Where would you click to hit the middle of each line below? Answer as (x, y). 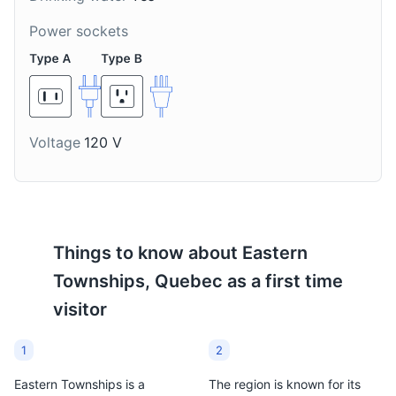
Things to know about (148, 253)
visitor (80, 309)
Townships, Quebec (138, 281)
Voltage (55, 142)
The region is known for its (285, 385)
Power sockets (79, 31)
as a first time (283, 281)
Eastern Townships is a (80, 385)
